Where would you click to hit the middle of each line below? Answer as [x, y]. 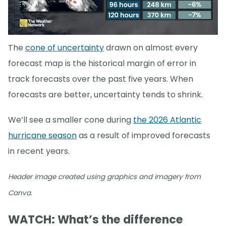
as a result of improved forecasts [144, 135]
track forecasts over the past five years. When [101, 79]
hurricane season [42, 135]
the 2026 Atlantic [167, 120]
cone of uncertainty [65, 47]
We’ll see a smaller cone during [71, 120]
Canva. [20, 193]
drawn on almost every [151, 47]
